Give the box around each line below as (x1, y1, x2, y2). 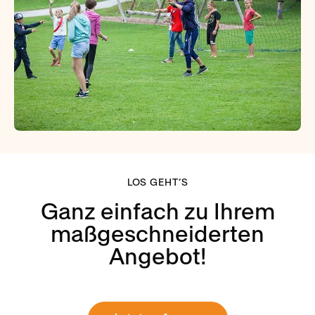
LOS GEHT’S (127, 176, 188, 188)
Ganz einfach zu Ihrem (40, 198, 275, 226)
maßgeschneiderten (51, 220, 264, 248)
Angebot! (109, 243, 206, 271)
